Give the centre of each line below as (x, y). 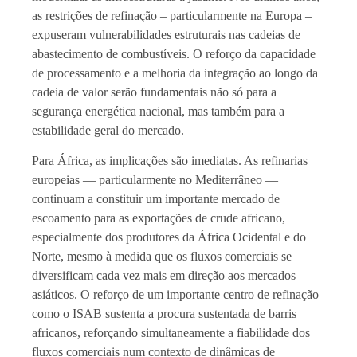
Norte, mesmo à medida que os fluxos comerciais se (162, 257)
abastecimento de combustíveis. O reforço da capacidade (174, 53)
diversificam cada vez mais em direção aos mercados (164, 276)
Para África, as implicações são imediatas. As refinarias (170, 161)
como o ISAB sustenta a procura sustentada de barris (164, 314)
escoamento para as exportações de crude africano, (159, 218)
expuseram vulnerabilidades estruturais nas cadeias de (166, 34)
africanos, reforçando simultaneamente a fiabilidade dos (171, 333)
